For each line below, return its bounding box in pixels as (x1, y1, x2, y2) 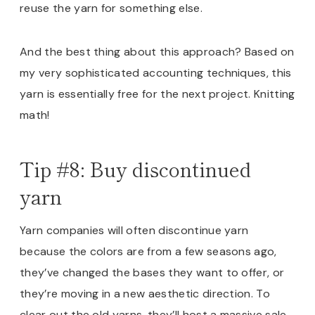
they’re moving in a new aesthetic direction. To (20, 285, 271, 301)
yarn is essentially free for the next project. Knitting (20, 86, 295, 101)
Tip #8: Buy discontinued (20, 154, 251, 183)
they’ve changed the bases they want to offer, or (20, 264, 285, 280)
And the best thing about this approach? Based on (20, 44, 295, 59)
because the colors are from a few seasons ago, (20, 243, 277, 259)
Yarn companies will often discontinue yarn (20, 222, 249, 238)
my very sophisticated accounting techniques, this (20, 65, 292, 80)
